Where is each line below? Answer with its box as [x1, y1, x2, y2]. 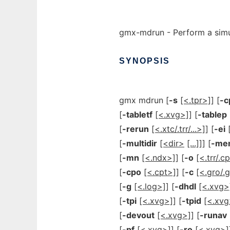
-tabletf [122, 109, 152, 120]
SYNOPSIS [119, 56, 170, 65]
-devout [122, 210, 155, 220]
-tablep [198, 109, 227, 120]
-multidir [122, 138, 157, 148]
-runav [200, 210, 227, 220]
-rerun [122, 124, 149, 134]
